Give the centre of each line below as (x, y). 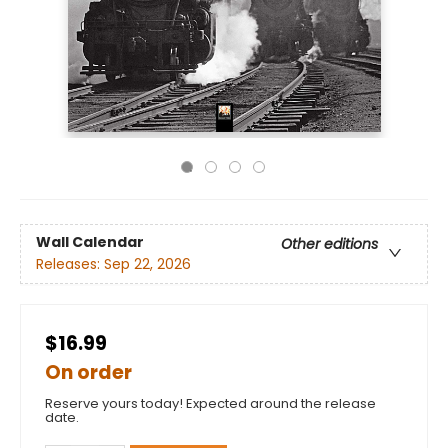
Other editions (329, 244)
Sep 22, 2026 (147, 264)
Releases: (70, 264)
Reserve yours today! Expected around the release (210, 403)
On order (88, 372)
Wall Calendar (90, 242)
